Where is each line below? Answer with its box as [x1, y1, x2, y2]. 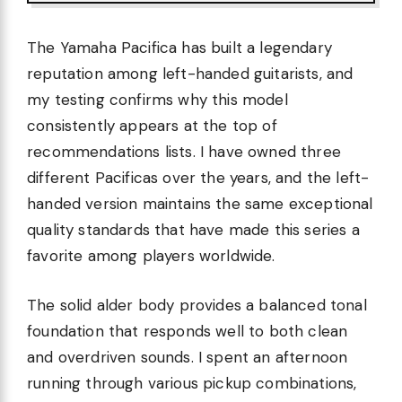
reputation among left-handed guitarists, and [27, 64, 354, 84]
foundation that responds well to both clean [27, 320, 348, 341]
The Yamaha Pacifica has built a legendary [27, 38, 332, 58]
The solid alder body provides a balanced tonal [27, 294, 367, 315]
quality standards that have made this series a [27, 220, 360, 240]
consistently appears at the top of [27, 116, 277, 136]
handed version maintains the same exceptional [27, 194, 373, 214]
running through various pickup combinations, [27, 372, 357, 393]
